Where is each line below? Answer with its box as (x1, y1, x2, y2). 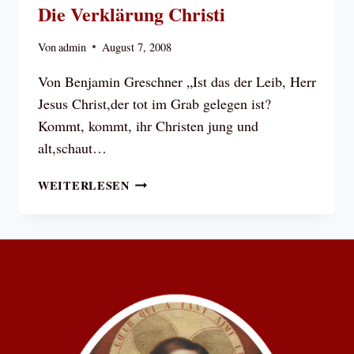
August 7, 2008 (102, 39, 172, 55)
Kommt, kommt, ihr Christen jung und (38, 115, 258, 135)
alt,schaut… (38, 137, 107, 157)
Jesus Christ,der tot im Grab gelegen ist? (38, 93, 271, 113)
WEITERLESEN (38, 176, 130, 194)
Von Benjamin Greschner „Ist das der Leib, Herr (38, 71, 316, 91)
